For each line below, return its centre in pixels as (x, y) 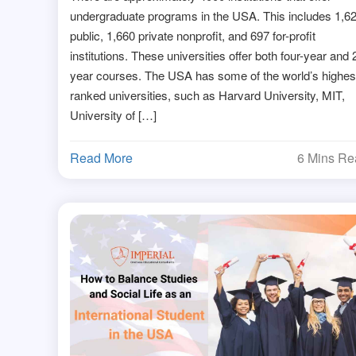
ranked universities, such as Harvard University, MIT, (207, 95)
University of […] (113, 114)
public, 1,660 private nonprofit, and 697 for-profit (192, 35)
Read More (101, 157)
